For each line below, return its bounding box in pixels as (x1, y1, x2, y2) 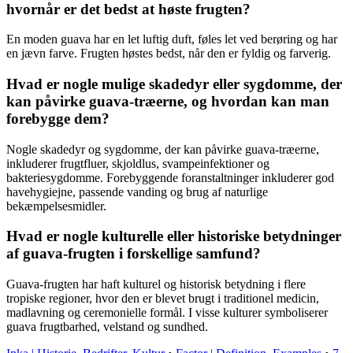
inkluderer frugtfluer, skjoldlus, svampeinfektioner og (6, 156, 269, 170)
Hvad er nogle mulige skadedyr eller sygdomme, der (6, 75, 342, 92)
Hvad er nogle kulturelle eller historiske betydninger (6, 228, 341, 245)
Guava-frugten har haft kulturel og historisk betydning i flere (6, 277, 306, 292)
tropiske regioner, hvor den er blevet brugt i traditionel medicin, (6, 292, 319, 306)
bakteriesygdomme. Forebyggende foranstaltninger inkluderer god (6, 170, 334, 184)
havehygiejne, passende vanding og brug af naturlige (6, 184, 268, 199)
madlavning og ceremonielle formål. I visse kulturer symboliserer (6, 306, 328, 320)
